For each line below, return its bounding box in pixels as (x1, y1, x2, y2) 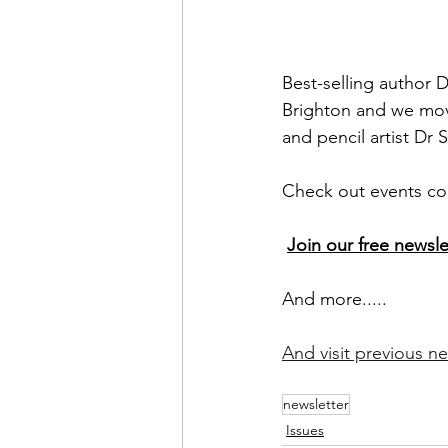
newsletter (283, 395, 349, 414)
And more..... (282, 288, 387, 311)
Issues (286, 421, 324, 440)
